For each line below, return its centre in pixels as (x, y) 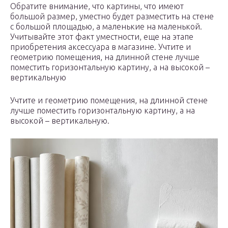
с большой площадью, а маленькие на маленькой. (106, 27)
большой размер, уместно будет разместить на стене (112, 17)
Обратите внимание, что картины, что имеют (97, 6)
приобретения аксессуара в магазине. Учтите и (101, 47)
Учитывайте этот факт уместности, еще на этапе (102, 37)
